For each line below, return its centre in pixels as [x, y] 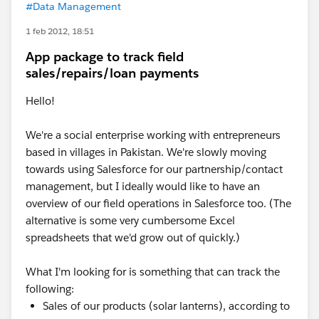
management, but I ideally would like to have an [143, 186]
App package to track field [105, 57]
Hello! [40, 101]
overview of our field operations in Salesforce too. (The [158, 203]
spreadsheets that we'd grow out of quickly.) [133, 237]
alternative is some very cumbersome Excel [130, 220]
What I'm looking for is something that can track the [153, 272]
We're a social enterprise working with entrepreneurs [153, 135]
